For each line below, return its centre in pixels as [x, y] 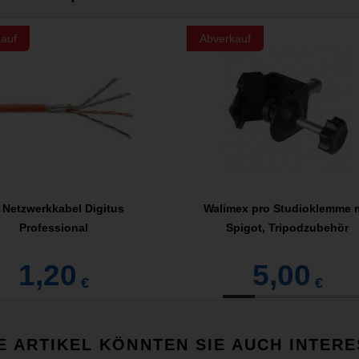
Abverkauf [225, 39]
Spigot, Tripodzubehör [288, 228]
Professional [53, 228]
